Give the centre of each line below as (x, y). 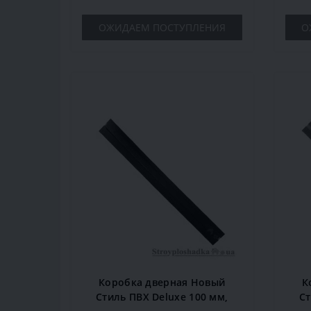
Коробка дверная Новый (162, 283)
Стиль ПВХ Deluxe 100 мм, (162, 297)
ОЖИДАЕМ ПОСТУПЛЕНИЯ (162, 28)
